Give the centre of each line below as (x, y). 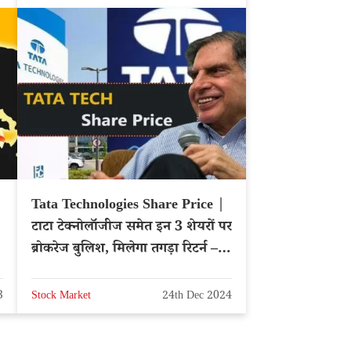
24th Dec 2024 (197, 297)
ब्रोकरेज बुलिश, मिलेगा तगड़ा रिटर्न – (125, 250)
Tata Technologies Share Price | (128, 206)
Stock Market (61, 297)
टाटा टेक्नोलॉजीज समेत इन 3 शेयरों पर (132, 228)
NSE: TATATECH (87, 271)
